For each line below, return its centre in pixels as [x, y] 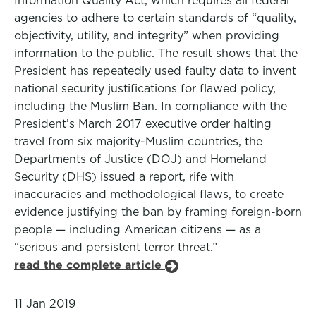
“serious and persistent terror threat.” [116, 247]
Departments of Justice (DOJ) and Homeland [140, 159]
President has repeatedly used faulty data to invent [155, 71]
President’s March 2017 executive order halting [143, 124]
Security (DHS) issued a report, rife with [124, 177]
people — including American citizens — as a [138, 230]
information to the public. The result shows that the [156, 53]
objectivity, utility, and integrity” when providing [147, 36]
